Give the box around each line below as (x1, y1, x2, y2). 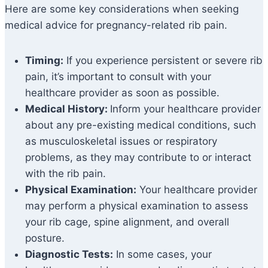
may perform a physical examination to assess (25, 200, 248, 212)
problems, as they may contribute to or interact (25, 151, 251, 164)
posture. (25, 232, 65, 245)
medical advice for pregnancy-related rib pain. (5, 19, 227, 32)
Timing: (25, 54, 63, 67)
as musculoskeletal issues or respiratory (25, 135, 217, 148)
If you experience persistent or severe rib (63, 54, 263, 67)
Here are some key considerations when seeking (5, 3, 239, 16)
